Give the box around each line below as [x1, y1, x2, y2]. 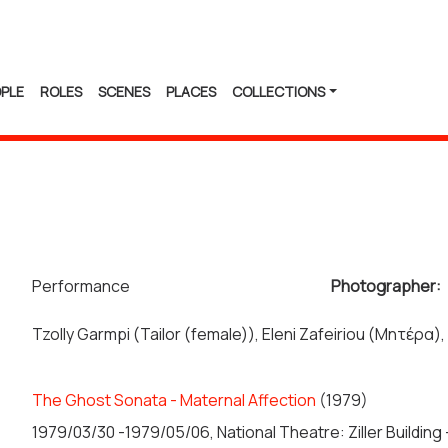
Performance [32, 275, 130, 298]
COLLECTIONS [232, 81, 325, 101]
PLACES [166, 81, 216, 101]
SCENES [98, 81, 150, 101]
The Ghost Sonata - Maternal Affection [32, 389, 316, 412]
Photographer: [331, 275, 441, 298]
